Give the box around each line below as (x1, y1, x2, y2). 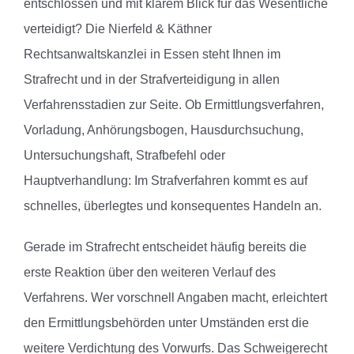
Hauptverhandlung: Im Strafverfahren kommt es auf (24, 174, 307, 188)
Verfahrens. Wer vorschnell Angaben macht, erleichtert (24, 291, 327, 305)
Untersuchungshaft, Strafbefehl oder (24, 149, 225, 163)
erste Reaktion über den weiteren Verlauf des (24, 265, 276, 280)
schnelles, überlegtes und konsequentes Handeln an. (24, 199, 322, 213)
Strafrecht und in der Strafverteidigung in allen (24, 73, 280, 87)
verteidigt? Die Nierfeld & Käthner (24, 22, 212, 36)
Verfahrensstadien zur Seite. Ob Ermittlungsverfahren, (24, 98, 324, 112)
